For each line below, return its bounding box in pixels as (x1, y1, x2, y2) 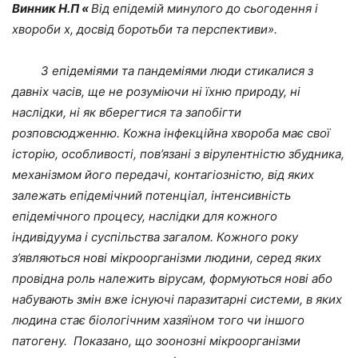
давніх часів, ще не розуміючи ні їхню (12, 84, 232, 100)
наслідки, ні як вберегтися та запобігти (12, 105, 241, 121)
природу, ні (235, 84, 300, 100)
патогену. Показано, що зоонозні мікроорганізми (12, 333, 300, 349)
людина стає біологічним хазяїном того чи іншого (12, 312, 304, 328)
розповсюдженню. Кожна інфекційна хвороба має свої (12, 125, 330, 141)
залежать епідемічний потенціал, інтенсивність (12, 188, 291, 204)
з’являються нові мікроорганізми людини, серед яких (12, 250, 321, 266)
